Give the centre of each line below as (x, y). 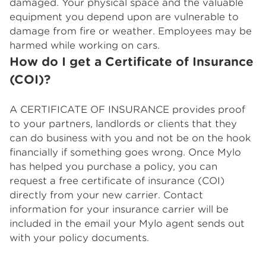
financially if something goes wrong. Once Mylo (125, 152)
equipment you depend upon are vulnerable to (124, 17)
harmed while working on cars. (85, 45)
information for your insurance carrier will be (119, 209)
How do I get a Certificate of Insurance (132, 62)
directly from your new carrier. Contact (106, 195)
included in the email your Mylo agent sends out (127, 224)
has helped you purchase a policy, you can (113, 167)
